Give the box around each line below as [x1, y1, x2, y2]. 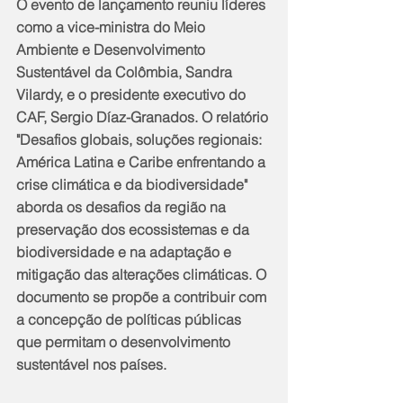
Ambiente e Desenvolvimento [16, 40, 209, 58]
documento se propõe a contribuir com [16, 287, 270, 306]
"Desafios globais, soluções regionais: [16, 130, 265, 148]
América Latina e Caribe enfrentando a [16, 152, 269, 171]
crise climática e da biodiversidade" [16, 175, 251, 193]
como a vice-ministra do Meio [16, 17, 209, 36]
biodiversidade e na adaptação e [16, 242, 235, 261]
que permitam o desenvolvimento [16, 332, 234, 351]
